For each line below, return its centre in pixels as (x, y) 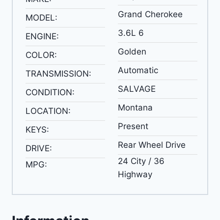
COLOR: (41, 55)
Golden (132, 52)
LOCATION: (48, 111)
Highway (135, 175)
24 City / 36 (141, 161)
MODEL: (41, 18)
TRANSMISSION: (58, 74)
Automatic (138, 70)
